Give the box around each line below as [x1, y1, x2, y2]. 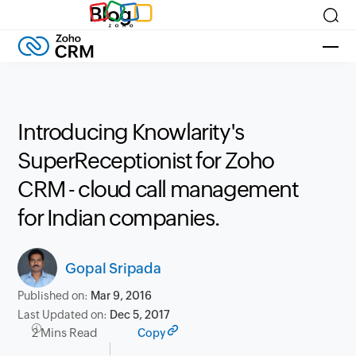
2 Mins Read [32, 326, 99, 339]
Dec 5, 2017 [110, 308, 171, 321]
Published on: [17, 289, 91, 302]
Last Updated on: [17, 308, 110, 321]
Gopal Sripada [65, 259, 161, 277]
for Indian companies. [17, 205, 221, 230]
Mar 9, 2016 [91, 289, 153, 302]
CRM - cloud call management [17, 176, 299, 202]
